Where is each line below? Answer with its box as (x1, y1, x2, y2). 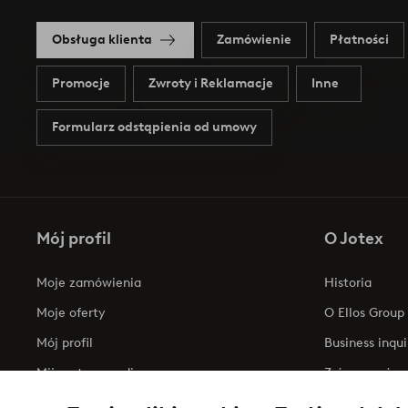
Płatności (330, 32, 389, 48)
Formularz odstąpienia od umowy (52, 119, 257, 136)
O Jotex (324, 228, 383, 249)
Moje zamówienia (36, 274, 141, 291)
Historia (324, 274, 372, 291)
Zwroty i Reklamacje (148, 76, 273, 92)
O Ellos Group (324, 304, 404, 321)
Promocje (52, 76, 110, 92)
